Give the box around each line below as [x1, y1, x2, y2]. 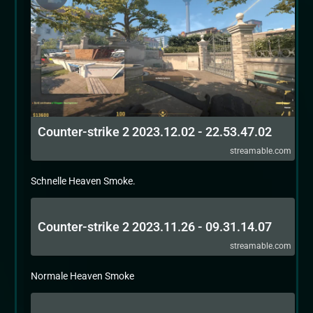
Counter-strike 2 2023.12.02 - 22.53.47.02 [38, 124, 272, 139]
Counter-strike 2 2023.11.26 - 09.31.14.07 [38, 219, 272, 234]
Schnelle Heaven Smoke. [31, 175, 136, 187]
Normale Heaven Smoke [31, 270, 134, 282]
